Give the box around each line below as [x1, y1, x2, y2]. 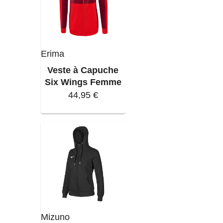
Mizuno [40, 211, 70, 222]
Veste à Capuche [47, 65, 119, 76]
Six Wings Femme [44, 77, 121, 88]
